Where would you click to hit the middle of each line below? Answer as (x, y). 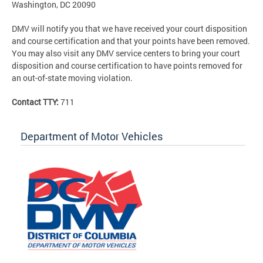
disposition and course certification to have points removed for (127, 66)
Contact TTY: (36, 102)
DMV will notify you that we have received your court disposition (129, 29)
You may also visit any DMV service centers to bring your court (126, 53)
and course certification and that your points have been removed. (131, 41)
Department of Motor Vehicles (92, 136)
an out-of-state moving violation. (72, 78)
